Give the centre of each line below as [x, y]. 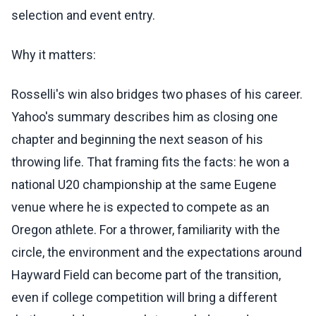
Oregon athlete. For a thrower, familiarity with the [146, 230]
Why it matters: [54, 55]
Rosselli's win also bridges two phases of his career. [157, 95]
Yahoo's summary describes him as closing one [145, 117]
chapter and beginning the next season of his [137, 140]
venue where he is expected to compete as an [140, 207]
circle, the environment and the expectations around [157, 253]
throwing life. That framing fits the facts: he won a [150, 162]
